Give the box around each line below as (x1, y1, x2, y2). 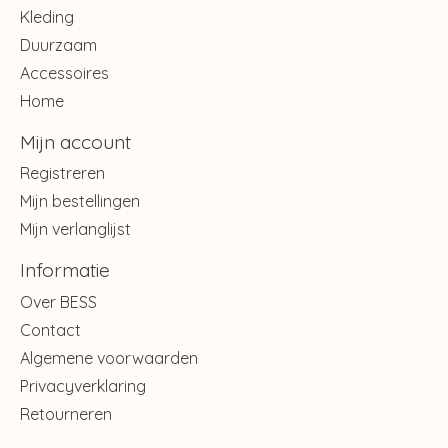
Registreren (20, 163, 105, 184)
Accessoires (20, 62, 109, 83)
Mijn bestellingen (20, 191, 140, 212)
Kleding (20, 6, 74, 27)
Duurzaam (20, 34, 97, 55)
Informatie (20, 258, 110, 283)
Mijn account (20, 129, 131, 154)
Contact (20, 320, 81, 341)
